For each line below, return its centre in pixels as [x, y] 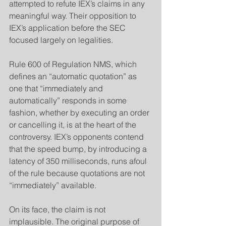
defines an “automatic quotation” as [74, 76]
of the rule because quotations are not [78, 173]
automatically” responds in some [69, 100]
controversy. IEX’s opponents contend [77, 137]
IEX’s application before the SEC [68, 28]
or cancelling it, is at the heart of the [74, 125]
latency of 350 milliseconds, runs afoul [79, 161]
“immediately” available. [53, 185]
